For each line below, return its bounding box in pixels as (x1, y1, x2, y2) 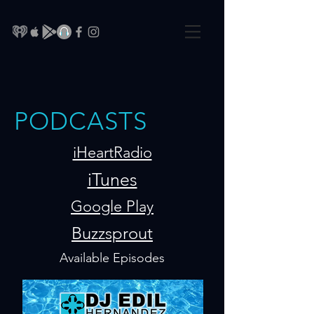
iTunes (87, 169, 137, 190)
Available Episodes (60, 250, 165, 266)
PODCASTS (14, 106, 148, 136)
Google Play (71, 197, 153, 216)
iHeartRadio (72, 143, 152, 162)
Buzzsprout (71, 223, 153, 243)
